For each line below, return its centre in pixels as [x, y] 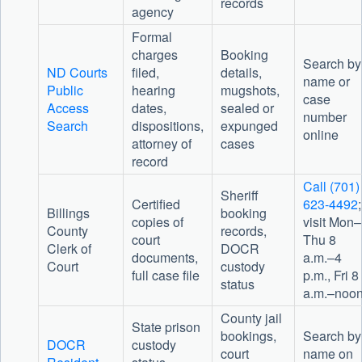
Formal [152, 37]
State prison [166, 327]
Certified [156, 204]
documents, [164, 258]
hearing [153, 90]
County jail [251, 318]
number [324, 117]
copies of [157, 222]
